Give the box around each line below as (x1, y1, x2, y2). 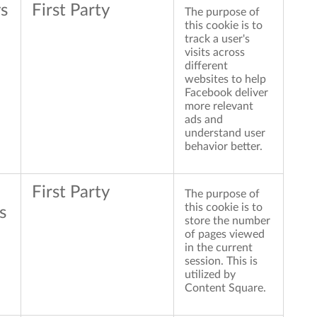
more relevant (185, 100, 253, 113)
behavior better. (185, 141, 263, 153)
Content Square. (185, 282, 266, 294)
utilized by (185, 269, 236, 281)
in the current (185, 242, 253, 254)
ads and (185, 114, 223, 126)
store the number (185, 215, 270, 227)
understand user (185, 127, 265, 139)
